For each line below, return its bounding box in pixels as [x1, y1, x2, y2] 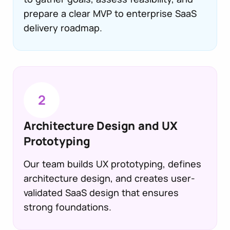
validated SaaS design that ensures [24, 186, 179, 199]
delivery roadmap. [24, 21, 102, 34]
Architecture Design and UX [24, 118, 178, 133]
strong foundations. [24, 200, 111, 213]
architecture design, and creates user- [24, 171, 195, 184]
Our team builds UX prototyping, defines [24, 157, 201, 170]
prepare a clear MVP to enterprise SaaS [24, 7, 197, 20]
